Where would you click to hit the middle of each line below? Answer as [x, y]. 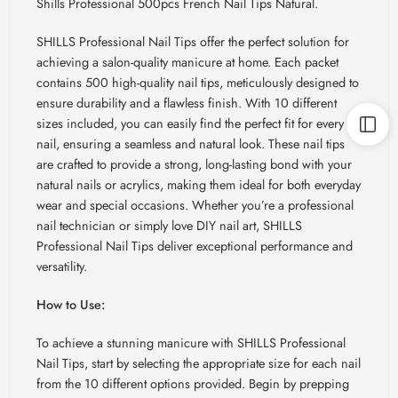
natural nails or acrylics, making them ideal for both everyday [199, 184]
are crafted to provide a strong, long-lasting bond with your [194, 163]
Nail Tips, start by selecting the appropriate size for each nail [199, 362]
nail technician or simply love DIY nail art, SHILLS [169, 225]
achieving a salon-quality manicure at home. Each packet [187, 61]
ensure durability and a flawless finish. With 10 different [187, 102]
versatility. [62, 266]
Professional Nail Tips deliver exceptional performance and [195, 245]
